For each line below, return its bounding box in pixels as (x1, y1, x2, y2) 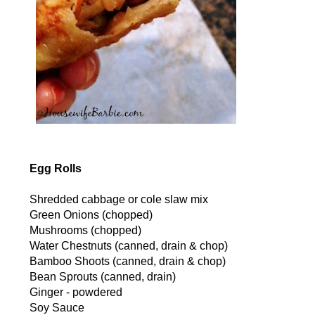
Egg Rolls (29, 162, 82, 175)
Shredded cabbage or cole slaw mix (29, 193, 208, 206)
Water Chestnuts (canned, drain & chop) (29, 240, 228, 252)
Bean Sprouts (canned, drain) (29, 271, 176, 283)
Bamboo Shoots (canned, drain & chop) (29, 255, 226, 268)
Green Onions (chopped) (29, 209, 153, 221)
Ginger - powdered (29, 286, 122, 299)
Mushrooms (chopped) (29, 224, 141, 237)
